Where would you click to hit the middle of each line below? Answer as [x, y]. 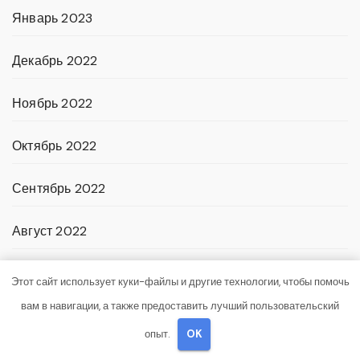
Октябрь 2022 [55, 146]
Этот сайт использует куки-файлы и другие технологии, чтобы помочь [180, 281]
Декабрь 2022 [55, 61]
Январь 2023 [53, 18]
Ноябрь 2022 [53, 104]
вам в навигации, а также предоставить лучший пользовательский [180, 305]
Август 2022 [50, 231]
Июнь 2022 [46, 317]
